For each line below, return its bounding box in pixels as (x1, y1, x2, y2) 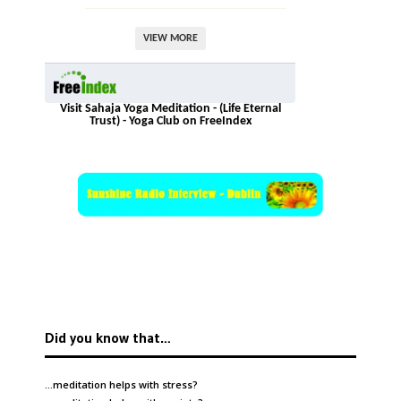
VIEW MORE (142, 32, 198, 44)
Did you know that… (45, 328, 170, 347)
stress (162, 378, 192, 392)
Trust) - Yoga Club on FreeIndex (89, 114, 252, 128)
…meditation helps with (45, 378, 162, 392)
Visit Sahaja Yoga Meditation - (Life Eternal (59, 101, 281, 115)
